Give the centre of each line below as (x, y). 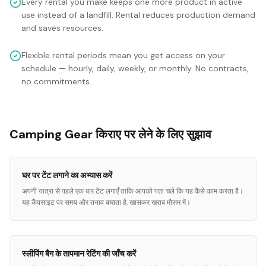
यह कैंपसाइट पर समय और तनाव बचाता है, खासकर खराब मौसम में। (106, 202)
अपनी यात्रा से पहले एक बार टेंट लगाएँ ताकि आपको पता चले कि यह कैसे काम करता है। (133, 191)
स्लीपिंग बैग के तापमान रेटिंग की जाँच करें (79, 254)
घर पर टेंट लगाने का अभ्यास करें (67, 175)
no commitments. (56, 81)
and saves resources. (62, 28)
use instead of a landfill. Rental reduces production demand (138, 15)
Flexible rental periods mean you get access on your (123, 55)
